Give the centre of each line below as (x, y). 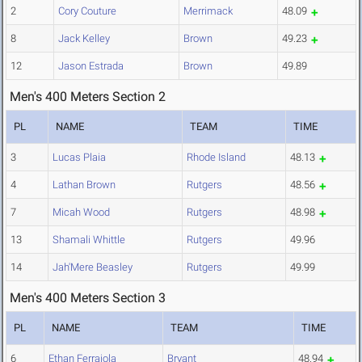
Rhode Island (216, 158)
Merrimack (208, 11)
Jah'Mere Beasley (93, 267)
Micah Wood (81, 213)
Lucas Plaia (79, 158)
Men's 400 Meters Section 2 (88, 97)
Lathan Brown (84, 185)
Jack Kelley (84, 39)
